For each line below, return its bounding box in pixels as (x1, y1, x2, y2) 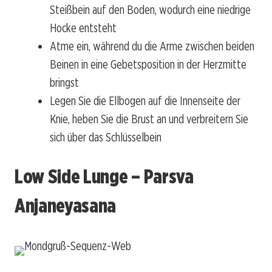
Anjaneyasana (15, 194, 117, 218)
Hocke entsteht (50, 20, 117, 35)
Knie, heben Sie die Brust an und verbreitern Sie (50, 111, 248, 126)
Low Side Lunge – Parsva (15, 165, 194, 189)
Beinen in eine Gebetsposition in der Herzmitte (50, 56, 246, 72)
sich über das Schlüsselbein (50, 129, 161, 144)
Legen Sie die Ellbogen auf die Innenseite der (50, 93, 240, 108)
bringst (50, 75, 79, 90)
